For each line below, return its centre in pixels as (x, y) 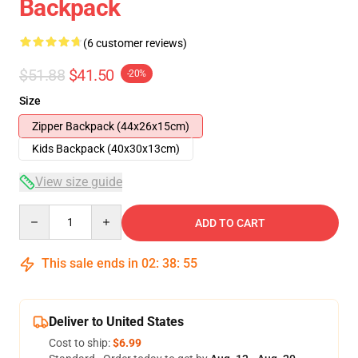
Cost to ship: (81, 343)
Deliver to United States (116, 322)
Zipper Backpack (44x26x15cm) (111, 126)
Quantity (40, 212)
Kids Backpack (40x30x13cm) (106, 149)
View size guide (79, 182)
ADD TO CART (230, 223)
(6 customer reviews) (135, 43)
